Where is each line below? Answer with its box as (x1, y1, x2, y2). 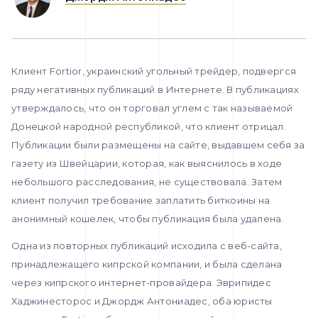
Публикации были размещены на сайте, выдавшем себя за (11, 139, 305, 151)
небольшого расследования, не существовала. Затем (11, 176, 283, 188)
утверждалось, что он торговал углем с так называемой (11, 102, 293, 114)
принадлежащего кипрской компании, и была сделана (11, 258, 283, 270)
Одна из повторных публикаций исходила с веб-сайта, (11, 240, 283, 252)
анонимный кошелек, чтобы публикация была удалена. (11, 213, 287, 225)
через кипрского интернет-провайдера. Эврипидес (11, 277, 271, 289)
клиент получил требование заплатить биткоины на (11, 194, 270, 207)
